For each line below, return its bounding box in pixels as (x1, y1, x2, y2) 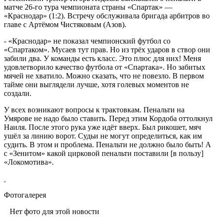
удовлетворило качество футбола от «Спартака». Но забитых (4, 62, 205, 71)
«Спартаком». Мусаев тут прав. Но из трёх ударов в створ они (4, 45, 210, 54)
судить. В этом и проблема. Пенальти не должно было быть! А (4, 140, 211, 149)
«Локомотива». (4, 157, 54, 166)
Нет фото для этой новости (4, 207, 99, 216)
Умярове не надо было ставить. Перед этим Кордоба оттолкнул (4, 114, 213, 123)
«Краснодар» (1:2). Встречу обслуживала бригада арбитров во (4, 11, 210, 20)
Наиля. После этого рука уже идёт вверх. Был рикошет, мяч (4, 123, 201, 131)
